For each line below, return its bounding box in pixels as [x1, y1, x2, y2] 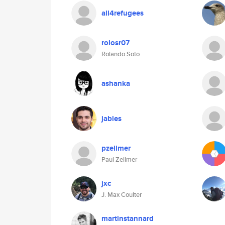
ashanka [101, 78, 130, 89]
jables [101, 113, 122, 124]
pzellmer [101, 143, 131, 154]
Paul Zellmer [101, 155, 137, 164]
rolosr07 [101, 37, 130, 48]
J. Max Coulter [101, 190, 142, 199]
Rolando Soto [101, 49, 140, 59]
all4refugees [101, 8, 144, 19]
